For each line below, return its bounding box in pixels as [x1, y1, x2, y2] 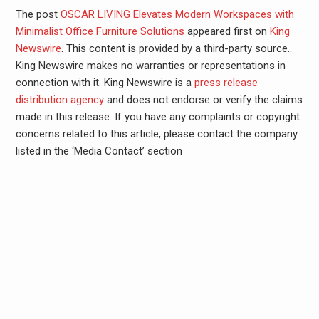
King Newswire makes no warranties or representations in [15, 59, 286, 72]
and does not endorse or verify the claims [103, 93, 303, 106]
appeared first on [184, 25, 270, 38]
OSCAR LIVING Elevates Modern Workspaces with [60, 8, 294, 21]
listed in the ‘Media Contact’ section [15, 145, 182, 157]
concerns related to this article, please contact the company [15, 127, 298, 140]
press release [194, 76, 258, 89]
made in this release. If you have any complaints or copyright [15, 110, 300, 123]
